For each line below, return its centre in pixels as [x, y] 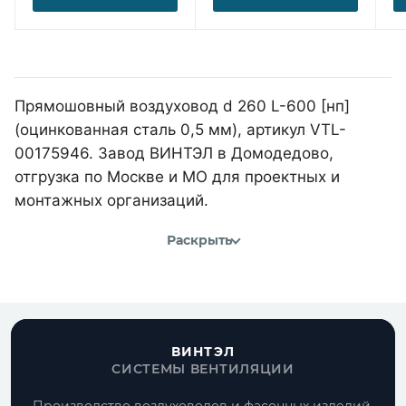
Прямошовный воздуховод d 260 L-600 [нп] [182, 106]
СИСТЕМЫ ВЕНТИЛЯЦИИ [203, 369]
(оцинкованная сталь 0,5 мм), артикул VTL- [180, 129]
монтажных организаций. [111, 200]
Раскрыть [199, 241]
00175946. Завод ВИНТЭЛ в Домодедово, [174, 153]
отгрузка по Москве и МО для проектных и [177, 176]
